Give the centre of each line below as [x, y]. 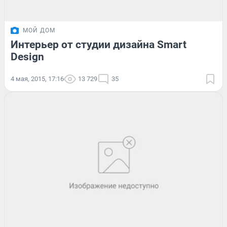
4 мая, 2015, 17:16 [37, 79]
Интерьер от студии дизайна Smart [99, 44]
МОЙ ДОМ [39, 30]
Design [27, 56]
